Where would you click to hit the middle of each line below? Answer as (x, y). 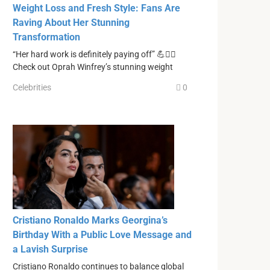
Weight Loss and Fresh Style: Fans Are (96, 8)
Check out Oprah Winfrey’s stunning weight (93, 67)
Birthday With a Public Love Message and (102, 234)
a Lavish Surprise (50, 249)
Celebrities (32, 87)
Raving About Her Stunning (71, 23)
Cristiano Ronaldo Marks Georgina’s (90, 220)
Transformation (46, 37)
